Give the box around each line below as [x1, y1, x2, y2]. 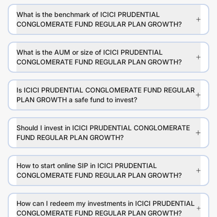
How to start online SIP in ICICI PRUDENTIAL [16, 161, 157, 170]
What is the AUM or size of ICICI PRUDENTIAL [16, 48, 163, 57]
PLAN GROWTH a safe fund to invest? [16, 95, 137, 104]
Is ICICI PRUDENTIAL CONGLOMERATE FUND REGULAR [16, 86, 195, 94]
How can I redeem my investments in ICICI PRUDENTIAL [16, 199, 195, 208]
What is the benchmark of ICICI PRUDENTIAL [16, 10, 160, 19]
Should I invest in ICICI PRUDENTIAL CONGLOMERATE [16, 124, 190, 132]
